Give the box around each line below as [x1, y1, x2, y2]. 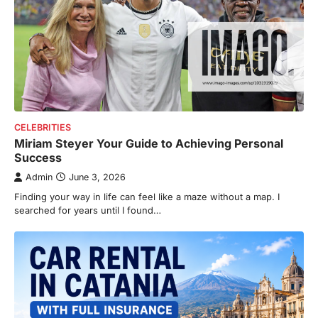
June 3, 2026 [69, 171, 126, 182]
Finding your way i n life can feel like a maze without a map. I [14, 190, 280, 202]
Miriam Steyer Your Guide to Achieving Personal [14, 136, 283, 150]
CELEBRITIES [14, 121, 71, 133]
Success [14, 150, 62, 165]
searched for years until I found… [14, 204, 161, 216]
